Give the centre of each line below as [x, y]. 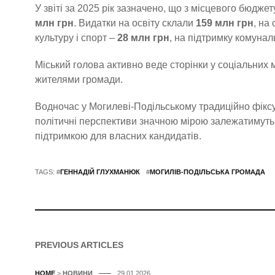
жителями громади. [79, 79]
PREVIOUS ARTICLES [79, 245]
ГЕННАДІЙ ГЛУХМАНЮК [100, 172]
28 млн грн [143, 37]
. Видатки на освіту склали [135, 23]
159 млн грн [225, 23]
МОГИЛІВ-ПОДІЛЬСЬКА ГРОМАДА [207, 172]
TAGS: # [48, 172]
